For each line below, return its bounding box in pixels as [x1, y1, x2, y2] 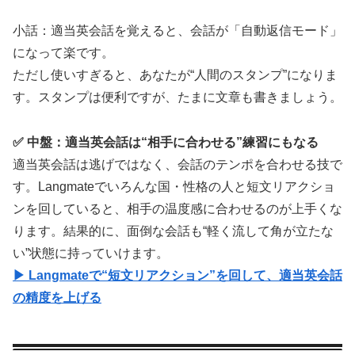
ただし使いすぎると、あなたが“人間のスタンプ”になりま [13, 68, 338, 82]
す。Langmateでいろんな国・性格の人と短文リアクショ [13, 180, 335, 194]
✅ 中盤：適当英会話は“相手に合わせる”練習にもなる [13, 136, 319, 150]
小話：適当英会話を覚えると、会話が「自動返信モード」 [13, 24, 342, 38]
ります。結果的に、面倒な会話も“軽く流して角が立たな [13, 224, 334, 239]
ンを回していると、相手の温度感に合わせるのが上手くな [13, 202, 342, 216]
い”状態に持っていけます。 [13, 246, 169, 261]
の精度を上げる [13, 291, 101, 305]
